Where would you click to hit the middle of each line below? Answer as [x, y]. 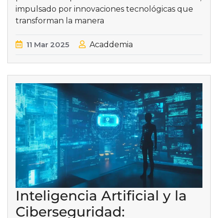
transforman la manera [60, 21]
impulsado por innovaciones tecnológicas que [104, 9]
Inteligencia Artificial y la [101, 196]
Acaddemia [111, 45]
